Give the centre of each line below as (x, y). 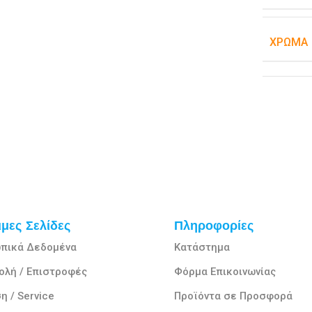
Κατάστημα (202, 248)
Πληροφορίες (213, 226)
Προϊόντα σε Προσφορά (233, 296)
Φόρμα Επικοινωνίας (225, 272)
